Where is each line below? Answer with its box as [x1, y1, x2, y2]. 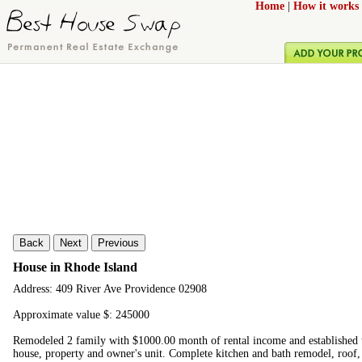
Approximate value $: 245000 [13, 309, 149, 322]
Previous [98, 237, 139, 249]
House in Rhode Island [13, 259, 137, 274]
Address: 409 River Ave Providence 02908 [13, 283, 207, 296]
